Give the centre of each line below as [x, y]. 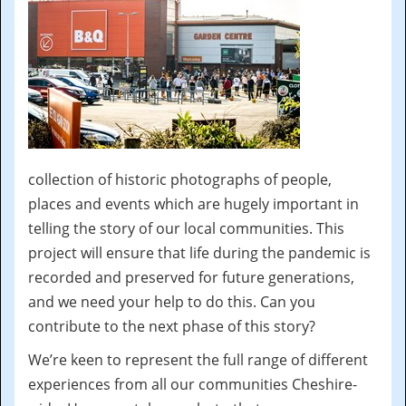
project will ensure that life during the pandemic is [199, 253]
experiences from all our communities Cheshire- [193, 384]
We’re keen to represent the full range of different [198, 360]
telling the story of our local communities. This [186, 228]
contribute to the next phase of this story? [174, 326]
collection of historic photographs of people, [180, 179]
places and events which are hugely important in [193, 204]
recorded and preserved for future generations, [191, 277]
